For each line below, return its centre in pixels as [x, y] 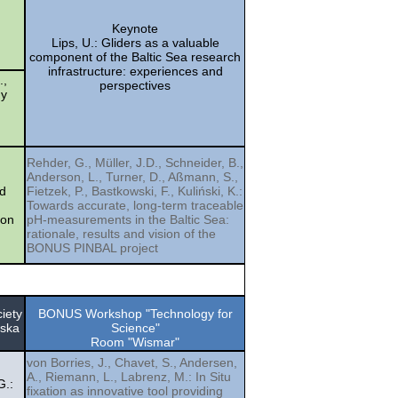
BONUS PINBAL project [92, 247]
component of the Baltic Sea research [135, 56]
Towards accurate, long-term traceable [135, 205]
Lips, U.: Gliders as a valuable [135, 42]
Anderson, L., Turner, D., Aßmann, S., [132, 176]
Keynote [135, 28]
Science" [135, 327]
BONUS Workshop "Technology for [135, 313]
